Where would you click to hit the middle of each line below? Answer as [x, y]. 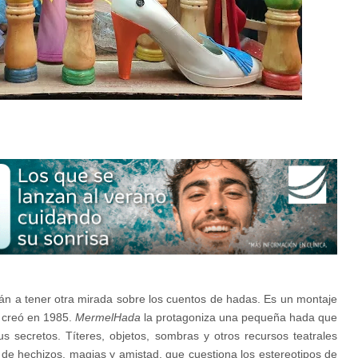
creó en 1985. [38, 317]
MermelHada [108, 317]
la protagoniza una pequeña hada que [239, 317]
